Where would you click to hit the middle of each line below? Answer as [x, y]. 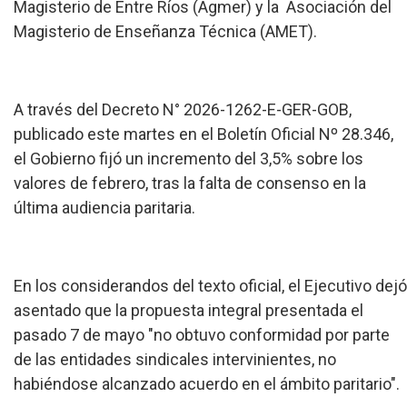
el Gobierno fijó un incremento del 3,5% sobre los [189, 158]
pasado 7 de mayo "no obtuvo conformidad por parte [202, 334]
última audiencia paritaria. [104, 207]
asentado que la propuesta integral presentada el [189, 310]
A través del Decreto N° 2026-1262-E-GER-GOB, [183, 109]
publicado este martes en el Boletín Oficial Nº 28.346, [203, 134]
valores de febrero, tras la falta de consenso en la [190, 183]
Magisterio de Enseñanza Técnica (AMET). [165, 31]
